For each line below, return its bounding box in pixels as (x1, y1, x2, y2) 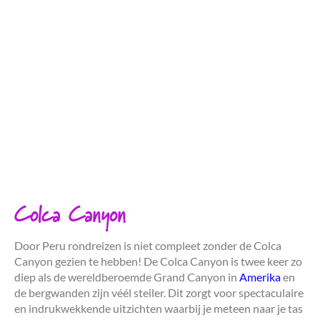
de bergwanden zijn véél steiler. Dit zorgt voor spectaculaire (14, 285, 304, 299)
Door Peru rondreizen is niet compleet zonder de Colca (14, 238, 281, 252)
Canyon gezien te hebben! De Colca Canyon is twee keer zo (14, 254, 302, 268)
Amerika (239, 269, 281, 284)
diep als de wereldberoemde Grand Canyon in (14, 269, 239, 284)
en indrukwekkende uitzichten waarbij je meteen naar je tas (14, 301, 303, 315)
